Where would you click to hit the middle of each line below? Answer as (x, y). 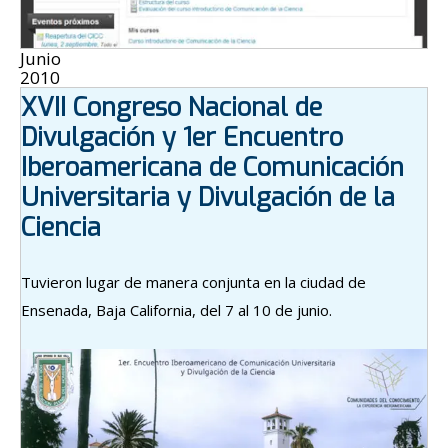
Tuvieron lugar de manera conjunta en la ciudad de (193, 282)
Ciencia (61, 228)
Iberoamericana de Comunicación (212, 168)
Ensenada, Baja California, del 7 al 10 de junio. (176, 310)
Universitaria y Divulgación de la (208, 198)
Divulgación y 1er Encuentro (182, 138)
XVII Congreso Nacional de (171, 108)
